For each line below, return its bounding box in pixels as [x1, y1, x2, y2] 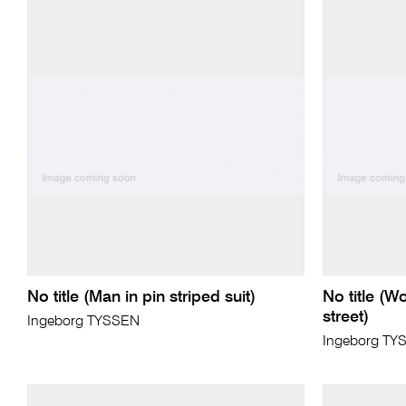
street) [322, 309, 369, 326]
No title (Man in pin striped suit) [26, 289, 256, 306]
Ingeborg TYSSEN [26, 314, 140, 330]
